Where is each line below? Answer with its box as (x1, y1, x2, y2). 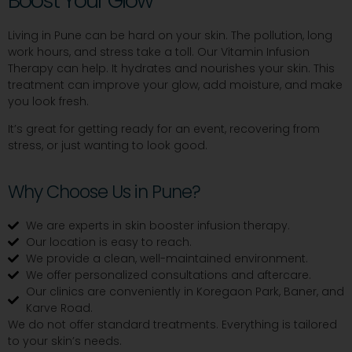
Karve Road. (25, 299, 93, 316)
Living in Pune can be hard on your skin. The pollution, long (8, 27, 332, 44)
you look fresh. (8, 93, 89, 110)
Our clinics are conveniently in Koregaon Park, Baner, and (25, 283, 344, 299)
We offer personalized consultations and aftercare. (25, 266, 311, 283)
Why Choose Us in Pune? (8, 178, 200, 204)
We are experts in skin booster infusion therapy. (25, 217, 290, 233)
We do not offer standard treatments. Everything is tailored (8, 316, 337, 332)
